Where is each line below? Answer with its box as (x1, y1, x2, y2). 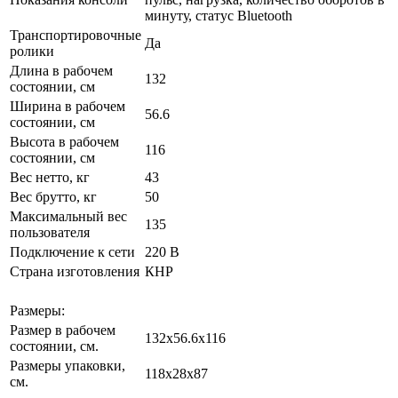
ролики (10, 43, 54, 59)
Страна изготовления (10, 263, 139, 279)
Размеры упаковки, (10, 357, 125, 373)
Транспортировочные (10, 27, 141, 43)
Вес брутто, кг (10, 188, 97, 204)
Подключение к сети (10, 243, 135, 259)
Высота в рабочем (10, 133, 119, 149)
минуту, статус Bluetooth (145, 7, 292, 23)
